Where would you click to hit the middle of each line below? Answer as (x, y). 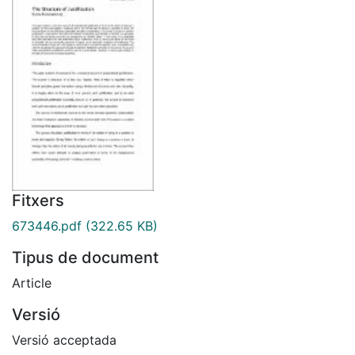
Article (32, 282)
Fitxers (38, 200)
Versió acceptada (64, 340)
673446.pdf (47, 225)
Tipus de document (85, 257)
